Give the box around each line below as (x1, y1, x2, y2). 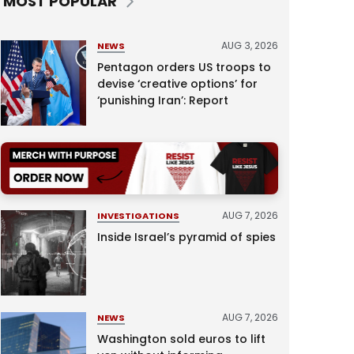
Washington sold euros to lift (96, 330, 265, 347)
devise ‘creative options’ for (96, 76, 258, 92)
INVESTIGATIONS (96, 209, 179, 222)
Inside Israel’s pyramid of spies (96, 228, 276, 245)
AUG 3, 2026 (220, 39, 278, 53)
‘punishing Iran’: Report (96, 92, 228, 109)
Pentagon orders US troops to (96, 59, 271, 76)
